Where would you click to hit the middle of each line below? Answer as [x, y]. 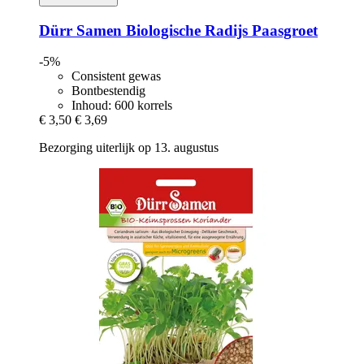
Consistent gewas [116, 76]
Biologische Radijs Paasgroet [220, 30]
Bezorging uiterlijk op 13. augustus [129, 148]
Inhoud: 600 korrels [122, 106]
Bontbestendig [108, 91]
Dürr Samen [80, 30]
